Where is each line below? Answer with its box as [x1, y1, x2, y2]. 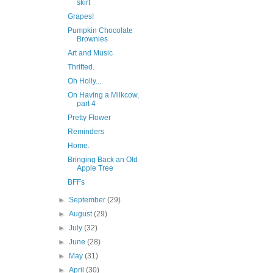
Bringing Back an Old [67, 155, 138, 165]
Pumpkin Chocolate [67, 26, 133, 35]
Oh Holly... [67, 77, 101, 86]
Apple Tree [76, 164, 113, 173]
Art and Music [67, 49, 113, 58]
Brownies [76, 35, 108, 44]
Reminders [67, 127, 104, 136]
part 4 [76, 99, 96, 108]
